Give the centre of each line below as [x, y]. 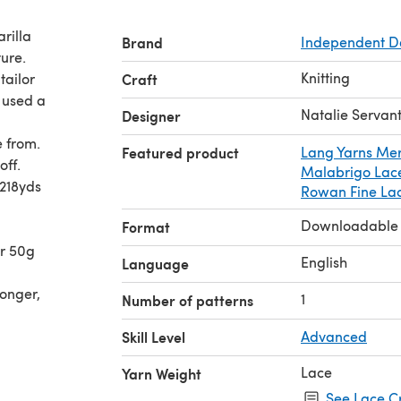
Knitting [325, 77]
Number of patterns [188, 300]
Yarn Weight [162, 373]
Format [146, 226]
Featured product [180, 152]
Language [155, 263]
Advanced [334, 336]
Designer [151, 115]
